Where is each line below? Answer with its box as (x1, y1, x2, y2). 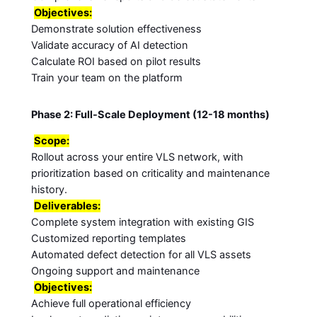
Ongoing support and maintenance (30, 265, 200, 278)
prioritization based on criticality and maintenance (30, 167, 270, 180)
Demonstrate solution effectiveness (30, 22, 202, 35)
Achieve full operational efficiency (30, 297, 191, 311)
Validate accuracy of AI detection (30, 38, 188, 52)
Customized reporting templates (30, 232, 186, 246)
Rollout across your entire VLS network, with (30, 151, 243, 164)
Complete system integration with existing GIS (30, 216, 254, 229)
